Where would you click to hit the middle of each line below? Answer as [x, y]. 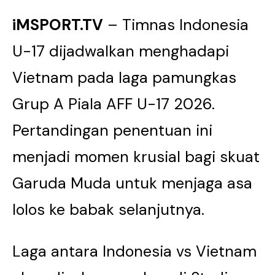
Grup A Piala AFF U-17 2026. [114, 104]
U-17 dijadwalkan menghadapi [121, 51]
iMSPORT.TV [58, 25]
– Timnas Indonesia [176, 25]
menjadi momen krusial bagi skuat [136, 157]
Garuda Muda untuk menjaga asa [132, 183]
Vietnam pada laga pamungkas [124, 78]
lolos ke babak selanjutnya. [108, 210]
